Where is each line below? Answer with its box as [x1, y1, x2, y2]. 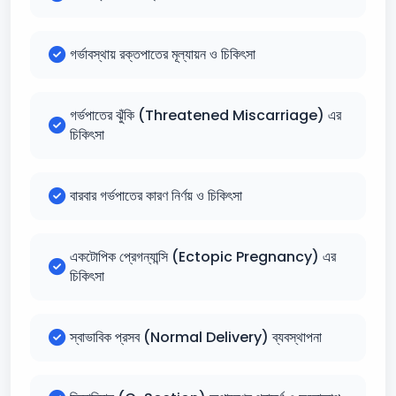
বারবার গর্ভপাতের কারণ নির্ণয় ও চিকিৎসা [70, 186, 242, 206]
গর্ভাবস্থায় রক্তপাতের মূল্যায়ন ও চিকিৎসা [70, 44, 255, 65]
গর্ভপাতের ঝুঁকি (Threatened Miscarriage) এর [70, 105, 341, 126]
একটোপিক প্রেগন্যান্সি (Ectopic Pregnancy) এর [70, 247, 336, 267]
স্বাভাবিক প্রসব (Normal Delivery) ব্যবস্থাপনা [70, 327, 322, 347]
